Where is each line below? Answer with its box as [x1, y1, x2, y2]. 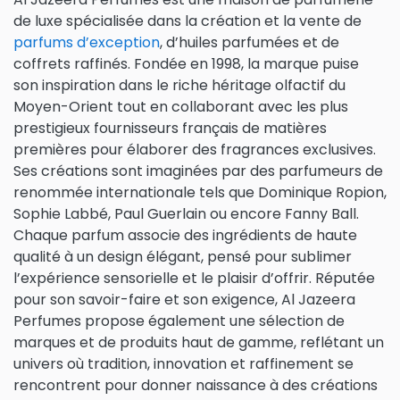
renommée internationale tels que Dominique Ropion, [13, 182, 387, 203]
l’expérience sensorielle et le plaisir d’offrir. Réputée [13, 268, 375, 288]
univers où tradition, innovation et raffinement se [13, 354, 354, 374]
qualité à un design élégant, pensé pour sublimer [13, 246, 352, 267]
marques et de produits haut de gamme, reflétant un [13, 332, 384, 353]
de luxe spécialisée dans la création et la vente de [13, 11, 362, 31]
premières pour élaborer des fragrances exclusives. [13, 139, 376, 160]
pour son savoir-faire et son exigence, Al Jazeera [13, 289, 355, 310]
